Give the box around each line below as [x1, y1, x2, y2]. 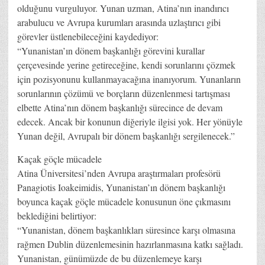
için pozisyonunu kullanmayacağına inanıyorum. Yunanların [17, 72, 241, 85]
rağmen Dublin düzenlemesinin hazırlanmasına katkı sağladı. [17, 237, 243, 250]
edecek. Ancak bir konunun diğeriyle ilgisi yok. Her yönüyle [17, 115, 243, 128]
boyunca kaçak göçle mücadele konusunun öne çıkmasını [17, 195, 231, 208]
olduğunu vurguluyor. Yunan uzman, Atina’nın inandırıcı [17, 1, 229, 14]
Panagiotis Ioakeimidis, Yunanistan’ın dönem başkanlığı [17, 180, 225, 193]
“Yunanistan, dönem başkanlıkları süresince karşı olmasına [17, 223, 235, 236]
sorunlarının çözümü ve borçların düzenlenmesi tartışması [17, 86, 230, 99]
